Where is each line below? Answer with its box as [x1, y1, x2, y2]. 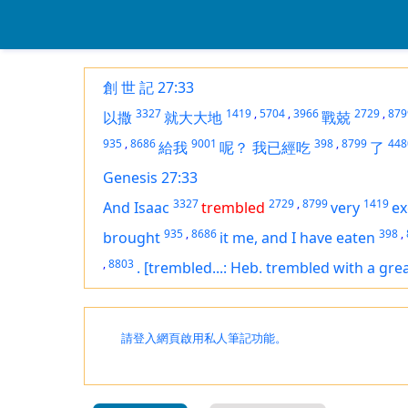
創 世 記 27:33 [103, 77, 194, 97]
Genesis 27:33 [103, 168, 198, 188]
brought [103, 228, 160, 248]
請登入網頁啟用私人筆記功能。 [121, 331, 287, 345]
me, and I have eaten [232, 228, 375, 248]
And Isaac [103, 198, 169, 218]
